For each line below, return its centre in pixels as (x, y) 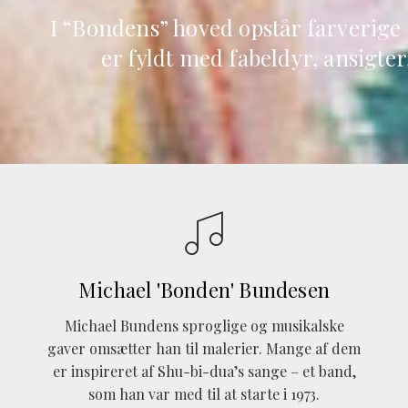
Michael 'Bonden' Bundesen (204, 290)
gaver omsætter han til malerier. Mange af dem (204, 349)
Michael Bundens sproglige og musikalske (204, 326)
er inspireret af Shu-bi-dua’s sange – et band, (204, 372)
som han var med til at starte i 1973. (204, 394)
